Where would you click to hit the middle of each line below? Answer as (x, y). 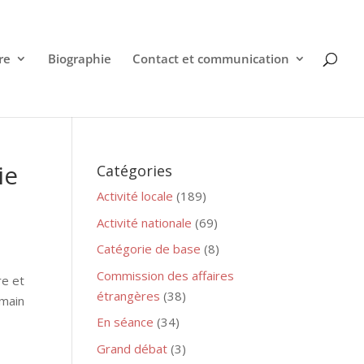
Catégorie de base (149, 249)
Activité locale (135, 196)
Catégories (135, 171)
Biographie (80, 58)
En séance (126, 322)
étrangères (129, 295)
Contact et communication (211, 58)
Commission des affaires (166, 275)
